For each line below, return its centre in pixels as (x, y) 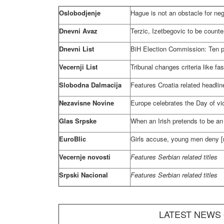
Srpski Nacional (83, 175)
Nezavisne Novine (86, 103)
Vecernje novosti (85, 157)
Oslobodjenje (80, 13)
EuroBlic (72, 139)
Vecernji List (78, 67)
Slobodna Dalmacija (90, 85)
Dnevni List (76, 49)
